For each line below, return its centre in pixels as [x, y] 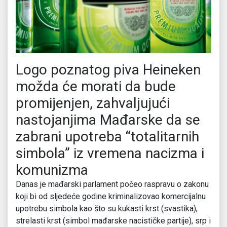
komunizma [52, 170]
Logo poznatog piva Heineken [108, 70]
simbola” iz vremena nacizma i [110, 154]
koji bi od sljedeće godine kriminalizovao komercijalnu [111, 197]
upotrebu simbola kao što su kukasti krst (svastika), [107, 209]
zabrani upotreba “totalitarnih [107, 137]
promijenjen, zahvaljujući [93, 103]
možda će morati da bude [96, 87]
